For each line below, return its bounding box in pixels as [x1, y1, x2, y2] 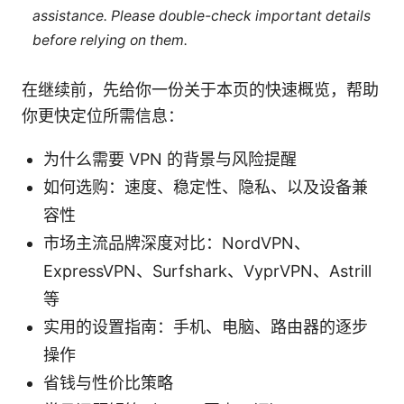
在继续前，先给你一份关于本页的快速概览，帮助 [22, 80, 379, 100]
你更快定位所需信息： [22, 106, 184, 126]
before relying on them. [32, 31, 188, 49]
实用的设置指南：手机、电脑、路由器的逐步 [43, 317, 368, 337]
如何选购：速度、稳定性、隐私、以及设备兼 [43, 178, 368, 197]
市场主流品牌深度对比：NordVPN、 [43, 234, 310, 253]
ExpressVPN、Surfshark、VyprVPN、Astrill [43, 262, 372, 281]
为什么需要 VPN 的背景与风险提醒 [43, 150, 297, 170]
